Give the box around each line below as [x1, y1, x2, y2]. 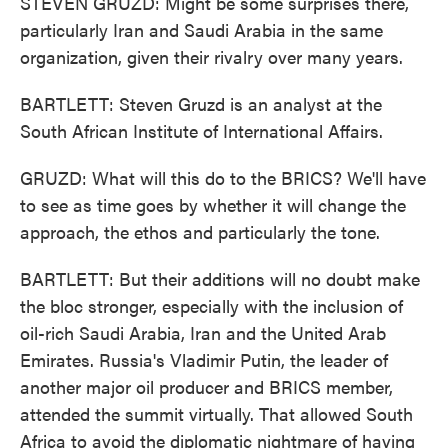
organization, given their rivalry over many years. [20, 44, 403, 69]
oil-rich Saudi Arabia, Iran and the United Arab [20, 320, 386, 345]
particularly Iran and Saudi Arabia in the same [20, 17, 383, 42]
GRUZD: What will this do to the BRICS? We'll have [20, 165, 426, 190]
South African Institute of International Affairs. [20, 118, 383, 143]
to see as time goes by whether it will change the [20, 192, 406, 217]
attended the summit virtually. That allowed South [20, 401, 413, 426]
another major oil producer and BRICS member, [20, 374, 393, 399]
